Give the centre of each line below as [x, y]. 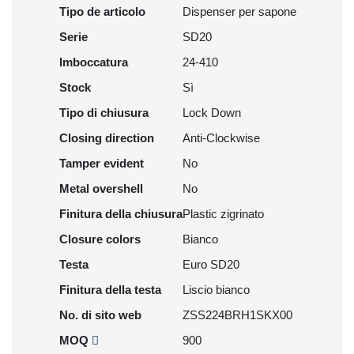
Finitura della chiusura [121, 214]
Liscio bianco [216, 290]
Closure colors [100, 239]
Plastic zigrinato [223, 214]
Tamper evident [102, 163]
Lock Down [212, 113]
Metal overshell [101, 188]
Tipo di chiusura [104, 113]
